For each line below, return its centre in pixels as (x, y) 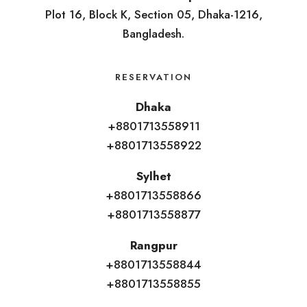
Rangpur (153, 246)
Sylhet (153, 176)
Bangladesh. (153, 34)
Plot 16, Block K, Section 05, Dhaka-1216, (153, 15)
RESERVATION (153, 77)
